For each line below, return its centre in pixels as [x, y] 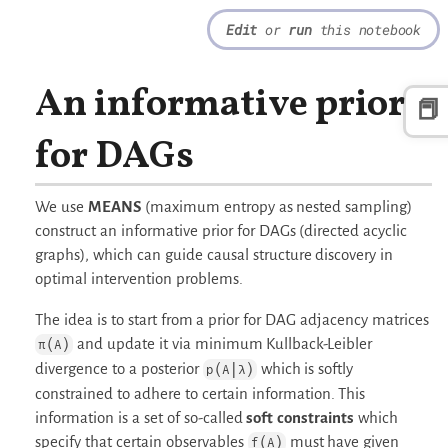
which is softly [305, 368]
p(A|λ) [229, 369]
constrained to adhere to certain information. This [200, 393]
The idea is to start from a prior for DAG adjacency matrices [232, 319]
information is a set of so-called [141, 417]
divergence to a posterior [119, 368]
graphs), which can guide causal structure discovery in [214, 254]
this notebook [366, 29]
